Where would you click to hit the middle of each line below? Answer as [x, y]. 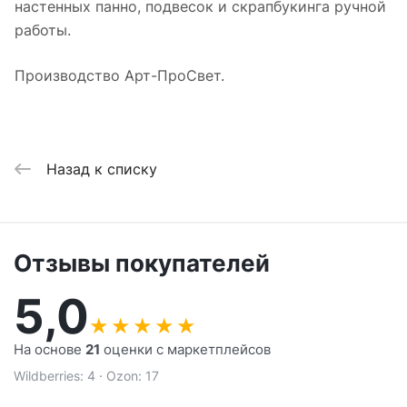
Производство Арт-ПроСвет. [119, 76]
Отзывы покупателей [142, 263]
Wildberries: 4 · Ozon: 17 [86, 376]
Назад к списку [102, 169]
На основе [50, 349]
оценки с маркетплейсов [185, 349]
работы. [43, 30]
